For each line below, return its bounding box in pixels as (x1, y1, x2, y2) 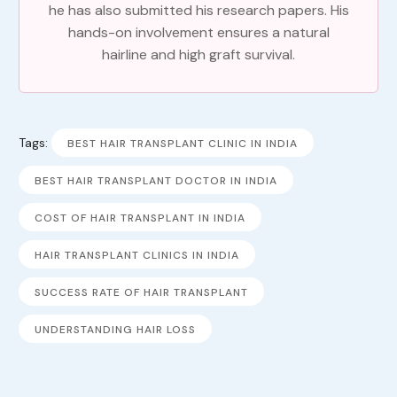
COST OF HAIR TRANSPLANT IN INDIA (34, 210, 245, 225)
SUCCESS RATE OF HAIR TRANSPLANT (34, 284, 248, 300)
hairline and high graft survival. (102, 44, 295, 64)
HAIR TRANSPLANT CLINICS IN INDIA (34, 247, 239, 262)
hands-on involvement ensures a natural (67, 22, 330, 42)
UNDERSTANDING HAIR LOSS (34, 322, 196, 337)
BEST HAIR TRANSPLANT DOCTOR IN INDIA (34, 173, 277, 188)
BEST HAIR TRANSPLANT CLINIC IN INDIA (66, 136, 298, 151)
